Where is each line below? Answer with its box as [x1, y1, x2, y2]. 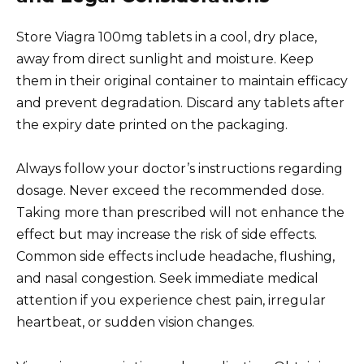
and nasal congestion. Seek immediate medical [16, 271, 318, 287]
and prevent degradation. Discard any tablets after [16, 95, 344, 111]
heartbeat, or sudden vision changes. [16, 314, 254, 331]
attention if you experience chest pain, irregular [16, 292, 326, 309]
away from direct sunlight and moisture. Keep [16, 51, 314, 67]
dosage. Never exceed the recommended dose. [16, 183, 324, 199]
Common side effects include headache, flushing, [16, 249, 335, 265]
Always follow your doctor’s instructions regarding [16, 161, 343, 177]
